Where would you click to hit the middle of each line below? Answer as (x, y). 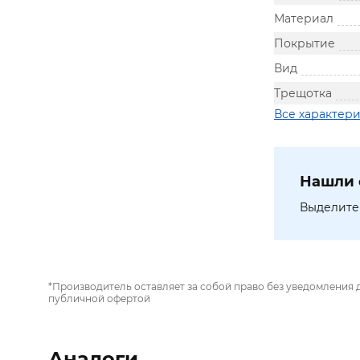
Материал (304, 18)
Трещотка (303, 93)
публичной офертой (99, 299)
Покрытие (305, 43)
